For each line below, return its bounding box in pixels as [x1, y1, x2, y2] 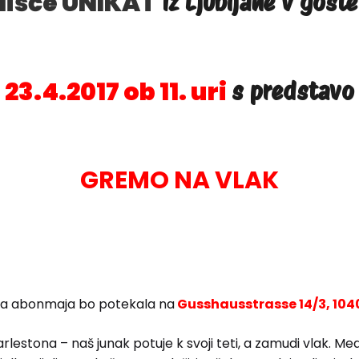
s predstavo [232, 76, 354, 106]
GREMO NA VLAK [80, 163, 279, 197]
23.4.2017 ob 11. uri [5, 75, 227, 109]
